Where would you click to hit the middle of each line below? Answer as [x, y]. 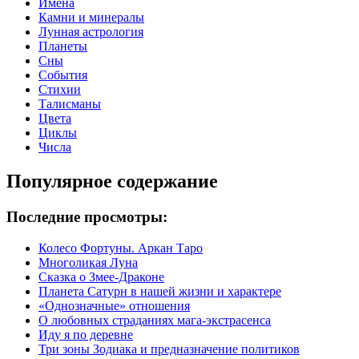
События [63, 75]
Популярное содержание [112, 182]
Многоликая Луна [88, 262]
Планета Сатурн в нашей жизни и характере [160, 291]
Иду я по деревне [86, 334]
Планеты [63, 46]
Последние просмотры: [87, 217]
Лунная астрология [91, 32]
